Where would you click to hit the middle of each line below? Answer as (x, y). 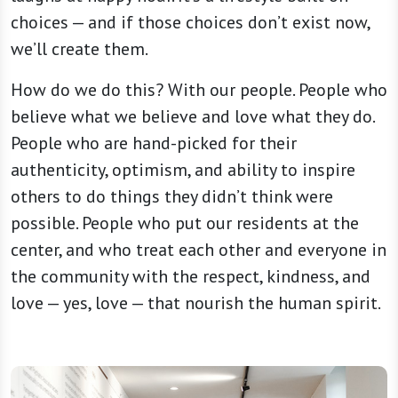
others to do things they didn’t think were (172, 196)
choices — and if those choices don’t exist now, (190, 22)
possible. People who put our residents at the (185, 223)
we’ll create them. (80, 49)
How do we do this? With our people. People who (199, 90)
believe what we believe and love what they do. (192, 116)
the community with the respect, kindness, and (191, 276)
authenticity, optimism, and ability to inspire (183, 170)
